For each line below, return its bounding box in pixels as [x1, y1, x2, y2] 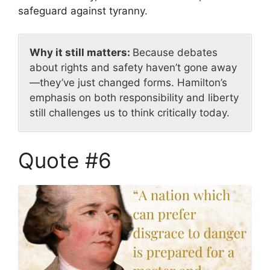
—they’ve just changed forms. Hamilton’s [30, 77, 227, 89]
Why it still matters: [30, 46, 133, 59]
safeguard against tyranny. [18, 4, 148, 17]
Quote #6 [18, 147, 111, 173]
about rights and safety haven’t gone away [30, 61, 237, 74]
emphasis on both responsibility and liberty [30, 92, 239, 104]
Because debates [133, 46, 218, 59]
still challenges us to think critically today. [30, 107, 230, 119]
